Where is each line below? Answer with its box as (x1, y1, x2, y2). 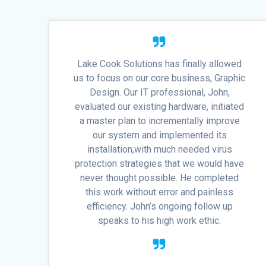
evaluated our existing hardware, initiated (75, 101, 245, 113)
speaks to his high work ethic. (98, 215, 221, 227)
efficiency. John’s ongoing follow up (86, 201, 233, 213)
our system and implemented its (92, 129, 227, 141)
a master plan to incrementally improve (79, 115, 240, 127)
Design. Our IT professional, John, (89, 87, 230, 99)
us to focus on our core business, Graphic (74, 72, 246, 84)
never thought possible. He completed (80, 172, 239, 184)
